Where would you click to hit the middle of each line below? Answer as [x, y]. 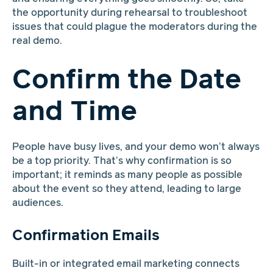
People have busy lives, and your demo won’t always [136, 147]
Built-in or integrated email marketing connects [126, 264]
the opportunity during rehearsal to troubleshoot [129, 13]
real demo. [37, 41]
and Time [74, 112]
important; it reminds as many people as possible [127, 175]
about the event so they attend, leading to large [126, 189]
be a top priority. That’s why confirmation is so [122, 161]
